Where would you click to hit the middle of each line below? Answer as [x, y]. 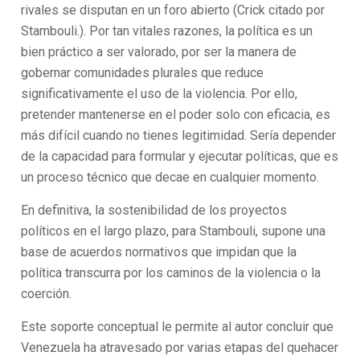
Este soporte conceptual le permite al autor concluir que [178, 327]
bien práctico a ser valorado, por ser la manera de [159, 52]
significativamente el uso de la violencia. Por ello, [160, 94]
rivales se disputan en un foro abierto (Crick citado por [173, 10]
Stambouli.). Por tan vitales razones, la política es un [167, 31]
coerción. [47, 294]
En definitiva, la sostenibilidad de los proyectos [154, 210]
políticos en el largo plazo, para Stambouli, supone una [174, 231]
